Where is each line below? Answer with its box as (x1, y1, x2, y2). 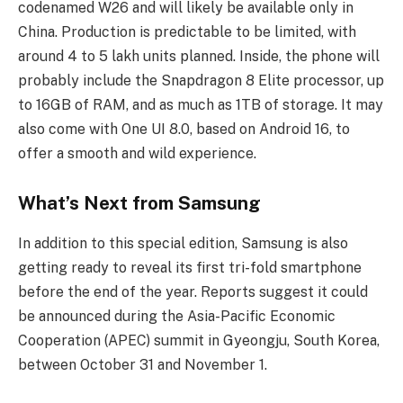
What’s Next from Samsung (18, 193, 261, 215)
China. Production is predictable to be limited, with (18, 22, 356, 40)
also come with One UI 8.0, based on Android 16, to (18, 120, 350, 138)
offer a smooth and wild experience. (18, 144, 256, 162)
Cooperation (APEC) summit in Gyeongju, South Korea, (18, 331, 380, 349)
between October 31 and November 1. (18, 355, 267, 373)
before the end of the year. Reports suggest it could (18, 282, 368, 300)
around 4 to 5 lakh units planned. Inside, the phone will (18, 47, 380, 65)
